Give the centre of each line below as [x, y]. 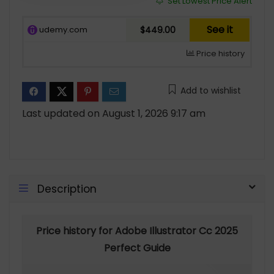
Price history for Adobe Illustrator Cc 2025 [137, 231]
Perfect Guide [137, 248]
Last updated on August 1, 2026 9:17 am [114, 113]
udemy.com [62, 30]
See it [220, 30]
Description [67, 189]
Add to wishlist [211, 91]
